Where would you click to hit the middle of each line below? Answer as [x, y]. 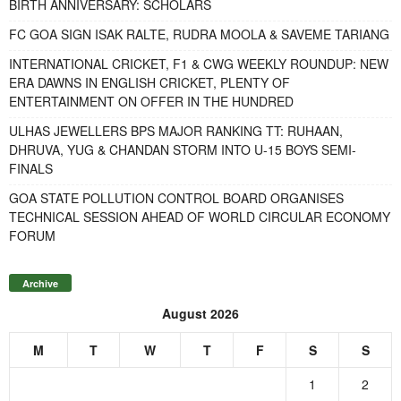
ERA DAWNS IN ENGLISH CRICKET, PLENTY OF [149, 82]
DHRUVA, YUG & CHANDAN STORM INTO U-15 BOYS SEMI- [183, 149]
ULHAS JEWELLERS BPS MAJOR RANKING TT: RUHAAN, [176, 130]
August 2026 [200, 314]
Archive [40, 284]
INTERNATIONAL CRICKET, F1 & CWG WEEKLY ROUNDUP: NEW [199, 63]
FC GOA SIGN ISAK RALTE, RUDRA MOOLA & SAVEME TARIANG [199, 34]
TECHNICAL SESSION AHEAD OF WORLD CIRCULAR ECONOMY [200, 216]
